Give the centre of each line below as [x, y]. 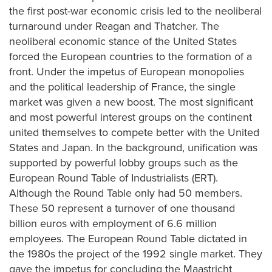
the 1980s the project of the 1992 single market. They [136, 254]
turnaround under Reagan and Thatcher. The [114, 26]
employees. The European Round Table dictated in [128, 239]
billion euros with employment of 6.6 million [113, 223]
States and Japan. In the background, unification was [133, 148]
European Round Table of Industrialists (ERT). [114, 178]
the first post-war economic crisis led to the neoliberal [135, 11]
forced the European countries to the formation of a [131, 56]
